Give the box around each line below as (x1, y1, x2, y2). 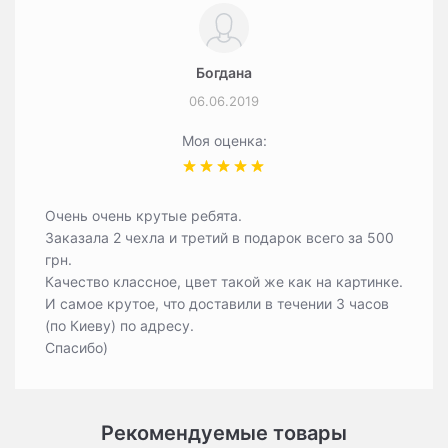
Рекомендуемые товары (101, 421, 347, 445)
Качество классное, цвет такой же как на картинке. (45, 273, 403, 290)
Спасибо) (45, 339, 108, 356)
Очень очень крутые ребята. (45, 207, 242, 224)
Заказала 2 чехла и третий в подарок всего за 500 (45, 229, 394, 246)
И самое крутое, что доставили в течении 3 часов (45, 295, 389, 312)
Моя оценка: (181, 132, 267, 149)
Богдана (196, 64, 252, 81)
